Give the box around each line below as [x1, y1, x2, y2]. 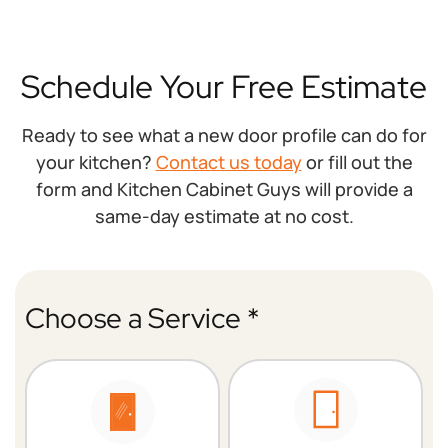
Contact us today [155, 150, 302, 174]
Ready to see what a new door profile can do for [21, 123, 427, 147]
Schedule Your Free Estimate [21, 65, 427, 108]
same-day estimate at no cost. [94, 204, 354, 228]
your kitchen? [35, 150, 156, 174]
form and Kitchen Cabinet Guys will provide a [35, 177, 413, 201]
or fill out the [301, 150, 413, 174]
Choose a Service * [25, 299, 259, 337]
